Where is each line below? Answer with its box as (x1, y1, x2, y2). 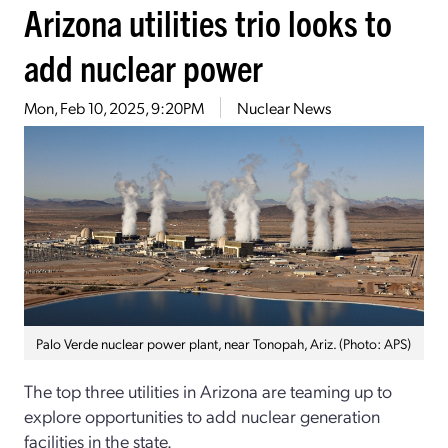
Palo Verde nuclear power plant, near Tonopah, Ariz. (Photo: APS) (36, 334, 411, 353)
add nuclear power (24, 44, 263, 90)
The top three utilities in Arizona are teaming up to (24, 379, 392, 403)
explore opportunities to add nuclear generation (24, 404, 380, 428)
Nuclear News (237, 97, 331, 119)
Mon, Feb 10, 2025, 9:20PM (24, 97, 204, 119)
